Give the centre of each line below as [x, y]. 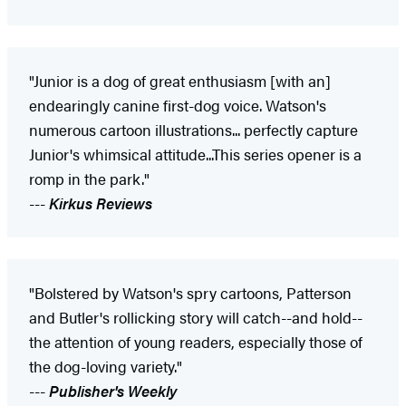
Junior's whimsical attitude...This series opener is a [195, 155]
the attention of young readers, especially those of [196, 342]
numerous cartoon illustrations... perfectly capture [193, 130]
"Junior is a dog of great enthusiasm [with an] [180, 81]
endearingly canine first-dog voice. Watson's [178, 106]
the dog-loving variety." [106, 367]
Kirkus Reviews [101, 203]
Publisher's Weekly [113, 391]
